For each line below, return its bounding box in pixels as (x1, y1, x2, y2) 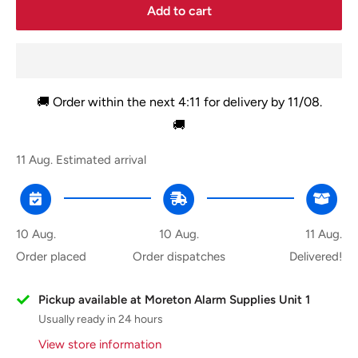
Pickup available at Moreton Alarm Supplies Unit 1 (38, 292, 310, 307)
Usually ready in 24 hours (38, 312, 163, 326)
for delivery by (200, 93, 288, 109)
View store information (38, 336, 161, 352)
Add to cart (146, 2, 212, 18)
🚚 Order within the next (36, 93, 178, 109)
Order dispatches (132, 249, 225, 264)
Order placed (16, 249, 86, 264)
